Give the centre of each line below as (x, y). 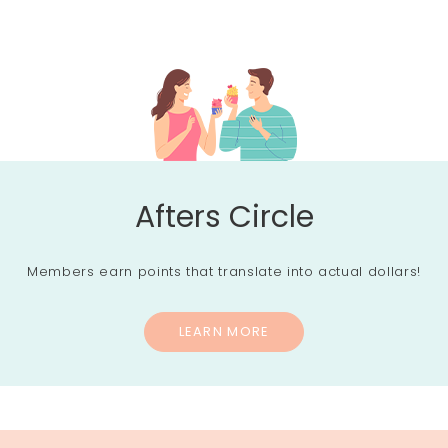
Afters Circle (224, 217)
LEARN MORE (224, 331)
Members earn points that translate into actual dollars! (224, 271)
